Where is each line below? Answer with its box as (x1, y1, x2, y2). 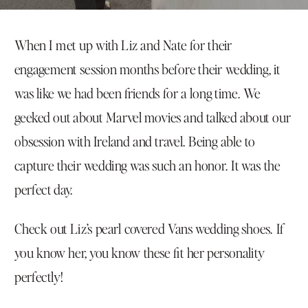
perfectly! (14, 267, 63, 285)
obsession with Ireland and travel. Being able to (14, 131, 256, 149)
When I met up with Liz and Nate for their (14, 35, 232, 53)
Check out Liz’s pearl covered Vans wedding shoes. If (14, 219, 285, 237)
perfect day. (14, 179, 74, 197)
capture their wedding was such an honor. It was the (14, 155, 280, 173)
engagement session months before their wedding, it (14, 59, 280, 77)
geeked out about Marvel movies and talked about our (14, 107, 291, 125)
